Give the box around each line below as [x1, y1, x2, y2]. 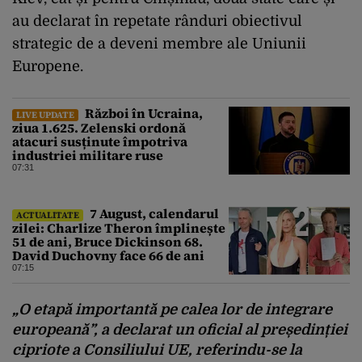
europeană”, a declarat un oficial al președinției [12, 322, 347, 339]
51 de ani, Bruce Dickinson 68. [12, 233, 203, 251]
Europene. [12, 58, 83, 75]
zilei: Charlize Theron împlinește [12, 219, 225, 238]
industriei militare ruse [12, 146, 163, 165]
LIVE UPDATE [16, 108, 74, 122]
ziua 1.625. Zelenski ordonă [12, 119, 186, 137]
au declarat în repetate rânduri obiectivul [12, 13, 302, 30]
